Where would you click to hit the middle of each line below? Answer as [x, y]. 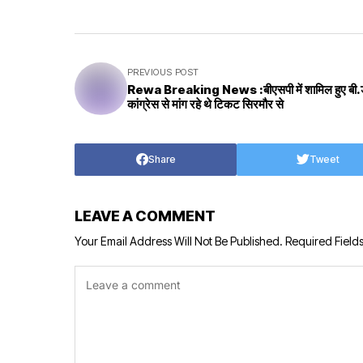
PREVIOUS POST [163, 72]
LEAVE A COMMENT [145, 216]
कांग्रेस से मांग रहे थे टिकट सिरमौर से [205, 104]
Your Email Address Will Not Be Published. [179, 241]
